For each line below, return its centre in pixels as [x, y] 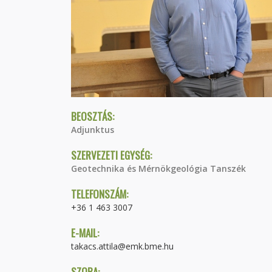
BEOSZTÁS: [93, 116]
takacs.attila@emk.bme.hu [122, 246]
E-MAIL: [85, 233]
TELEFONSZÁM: [100, 194]
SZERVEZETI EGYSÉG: [111, 155]
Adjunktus [93, 130]
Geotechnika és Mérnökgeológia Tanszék [158, 168]
